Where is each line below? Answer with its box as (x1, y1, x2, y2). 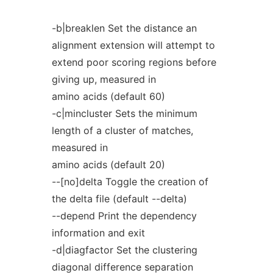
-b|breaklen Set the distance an (51, 22, 197, 34)
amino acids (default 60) (51, 90, 165, 102)
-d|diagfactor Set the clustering (51, 244, 197, 256)
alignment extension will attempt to (51, 39, 215, 51)
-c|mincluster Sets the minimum (51, 107, 197, 119)
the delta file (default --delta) (51, 193, 187, 205)
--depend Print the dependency (51, 210, 197, 222)
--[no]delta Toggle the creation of (51, 175, 208, 188)
